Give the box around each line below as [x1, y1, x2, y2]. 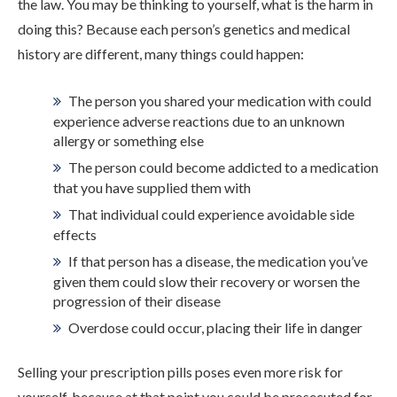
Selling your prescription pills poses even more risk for [18, 362, 343, 380]
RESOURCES [159, 66, 238, 83]
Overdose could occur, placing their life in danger [68, 318, 362, 336]
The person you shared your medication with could [68, 91, 371, 109]
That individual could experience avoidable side [68, 205, 354, 222]
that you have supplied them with [53, 178, 251, 196]
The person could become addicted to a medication [68, 158, 378, 175]
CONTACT [163, 133, 234, 151]
